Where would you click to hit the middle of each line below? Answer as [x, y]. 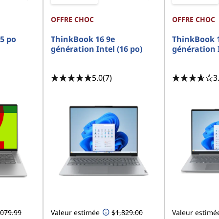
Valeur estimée [75, 212]
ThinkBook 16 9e [83, 39]
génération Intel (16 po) [96, 49]
